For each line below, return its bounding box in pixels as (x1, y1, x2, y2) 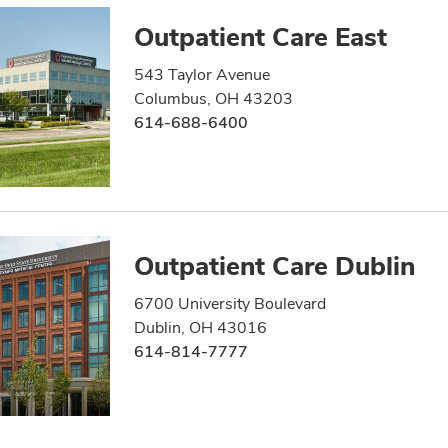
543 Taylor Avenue (134, 64, 270, 85)
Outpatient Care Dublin (134, 249, 415, 283)
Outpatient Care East (134, 20, 387, 54)
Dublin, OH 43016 (134, 317, 267, 338)
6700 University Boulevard (134, 293, 326, 314)
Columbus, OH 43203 (134, 88, 293, 109)
